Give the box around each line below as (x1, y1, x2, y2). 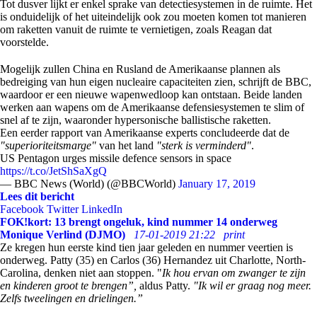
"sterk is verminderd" (156, 139, 251, 151)
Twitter (47, 203, 79, 215)
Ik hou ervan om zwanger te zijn (162, 267, 306, 279)
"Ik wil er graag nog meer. (193, 279, 311, 292)
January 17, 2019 (178, 178, 255, 190)
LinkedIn (81, 203, 122, 215)
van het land (96, 139, 156, 151)
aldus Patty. (137, 279, 193, 292)
